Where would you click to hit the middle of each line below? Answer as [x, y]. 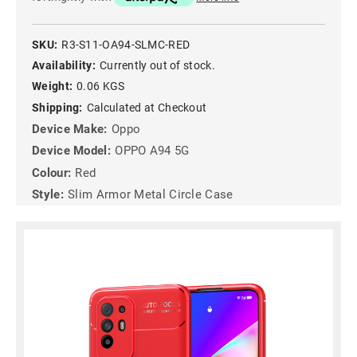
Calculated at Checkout [147, 107]
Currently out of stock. [157, 65]
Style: [48, 194]
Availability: [64, 65]
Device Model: [71, 151]
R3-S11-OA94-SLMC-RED [126, 44]
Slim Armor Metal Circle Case [151, 194]
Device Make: [70, 129]
